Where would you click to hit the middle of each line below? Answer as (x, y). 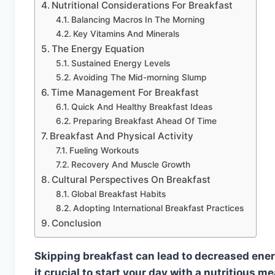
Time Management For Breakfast (125, 92)
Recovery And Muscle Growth (130, 164)
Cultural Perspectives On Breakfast (131, 179)
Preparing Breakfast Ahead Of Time (145, 121)
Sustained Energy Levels (120, 63)
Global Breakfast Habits (118, 194)
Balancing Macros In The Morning (138, 19)
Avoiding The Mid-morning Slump (140, 77)
